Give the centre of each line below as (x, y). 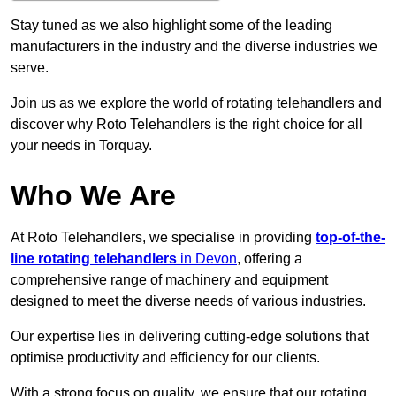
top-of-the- (350, 238)
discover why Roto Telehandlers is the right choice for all (187, 125)
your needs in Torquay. (81, 146)
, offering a (270, 259)
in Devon (207, 259)
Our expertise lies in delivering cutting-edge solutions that (190, 337)
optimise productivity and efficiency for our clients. (165, 358)
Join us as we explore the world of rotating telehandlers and (196, 103)
